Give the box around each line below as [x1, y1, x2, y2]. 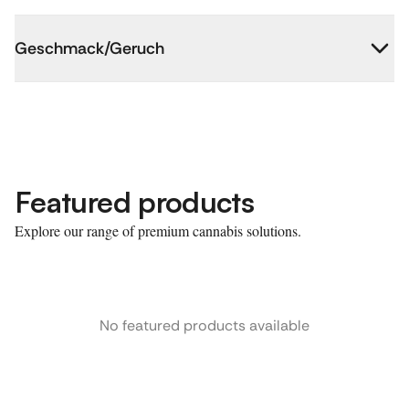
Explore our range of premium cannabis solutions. [15, 221, 301, 240]
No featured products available [100, 316, 309, 335]
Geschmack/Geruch [15, 37, 164, 59]
